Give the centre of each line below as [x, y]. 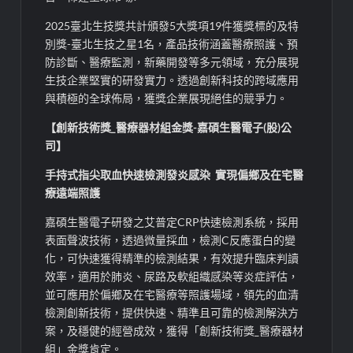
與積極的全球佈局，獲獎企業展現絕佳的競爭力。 [167, 98]
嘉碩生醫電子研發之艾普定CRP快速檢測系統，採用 [172, 222]
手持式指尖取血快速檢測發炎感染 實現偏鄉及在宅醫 [175, 175]
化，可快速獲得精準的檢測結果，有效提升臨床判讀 [172, 258]
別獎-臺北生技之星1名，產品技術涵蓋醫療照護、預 [172, 44]
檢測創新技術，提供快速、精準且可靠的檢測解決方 [172, 313]
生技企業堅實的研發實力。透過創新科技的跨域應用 [172, 80]
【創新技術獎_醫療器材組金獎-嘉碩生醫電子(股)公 [169, 128]
